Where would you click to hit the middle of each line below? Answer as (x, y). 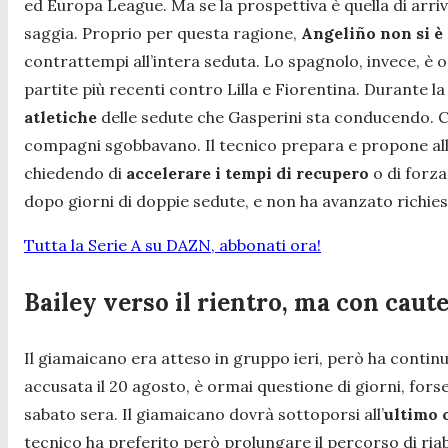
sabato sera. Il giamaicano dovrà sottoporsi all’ (204, 414)
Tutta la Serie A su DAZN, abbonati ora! (172, 245)
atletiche (60, 117)
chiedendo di (75, 173)
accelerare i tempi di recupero (249, 173)
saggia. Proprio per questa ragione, (162, 33)
